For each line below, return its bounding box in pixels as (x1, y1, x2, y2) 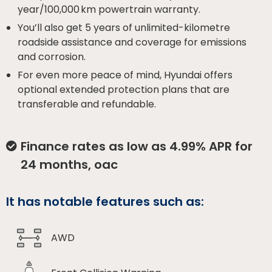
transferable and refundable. (18, 97, 157, 111)
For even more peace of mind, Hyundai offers (18, 67, 233, 82)
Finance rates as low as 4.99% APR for (21, 137, 253, 155)
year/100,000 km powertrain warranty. (18, 2, 201, 16)
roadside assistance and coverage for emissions (18, 35, 247, 49)
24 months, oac (21, 155, 118, 173)
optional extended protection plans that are (18, 82, 230, 97)
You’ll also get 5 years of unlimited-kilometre (18, 20, 231, 35)
